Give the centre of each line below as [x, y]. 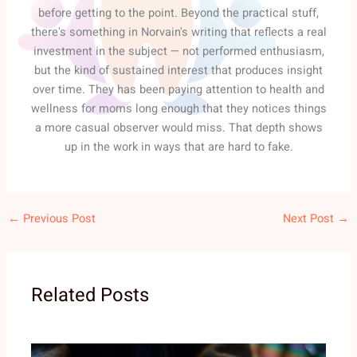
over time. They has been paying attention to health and [178, 90]
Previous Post [57, 218]
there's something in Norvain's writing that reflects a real [178, 33]
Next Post [310, 218]
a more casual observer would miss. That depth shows [178, 128]
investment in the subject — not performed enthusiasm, [178, 52]
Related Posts [90, 296]
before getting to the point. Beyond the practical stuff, [178, 14]
